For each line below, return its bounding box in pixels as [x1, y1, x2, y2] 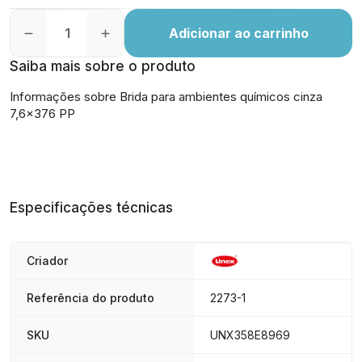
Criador [27, 254, 68, 267]
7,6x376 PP [10, 106, 75, 121]
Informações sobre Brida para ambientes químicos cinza [10, 89, 322, 104]
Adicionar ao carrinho [168, 25, 309, 41]
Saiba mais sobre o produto [10, 58, 196, 74]
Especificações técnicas [10, 200, 173, 216]
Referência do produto [27, 291, 154, 305]
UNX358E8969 [210, 328, 290, 342]
